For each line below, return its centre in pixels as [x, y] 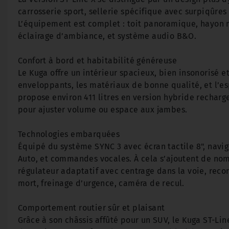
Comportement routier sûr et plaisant [91, 208]
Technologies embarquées [69, 134]
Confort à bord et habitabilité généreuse [97, 61]
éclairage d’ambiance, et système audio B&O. [107, 36]
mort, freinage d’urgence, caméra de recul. [101, 183]
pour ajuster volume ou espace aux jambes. [103, 110]
